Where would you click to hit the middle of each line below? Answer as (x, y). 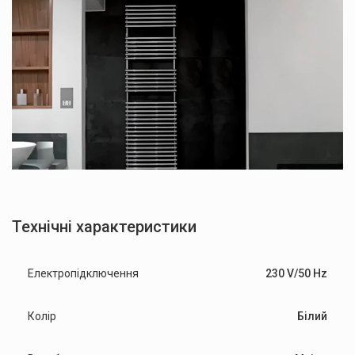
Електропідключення (83, 273)
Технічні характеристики (104, 226)
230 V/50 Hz (296, 273)
